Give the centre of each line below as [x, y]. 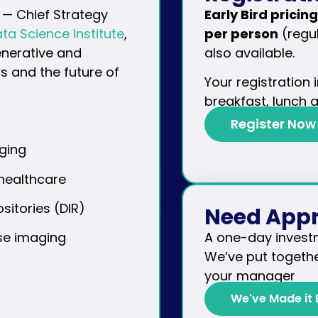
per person [241, 33]
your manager [250, 276]
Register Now [273, 124]
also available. [249, 53]
